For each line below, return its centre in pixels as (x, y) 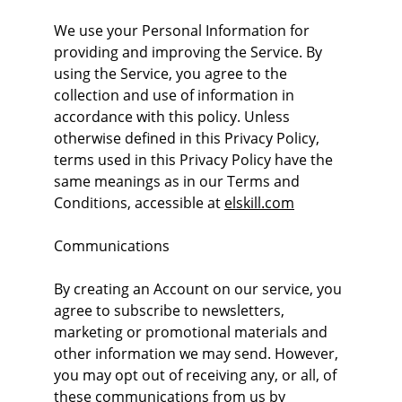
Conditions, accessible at (139, 203)
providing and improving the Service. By (190, 52)
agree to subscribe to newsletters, (171, 310)
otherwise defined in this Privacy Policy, (188, 138)
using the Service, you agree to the (172, 74)
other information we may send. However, (198, 354)
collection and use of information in (176, 95)
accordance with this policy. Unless (174, 117)
